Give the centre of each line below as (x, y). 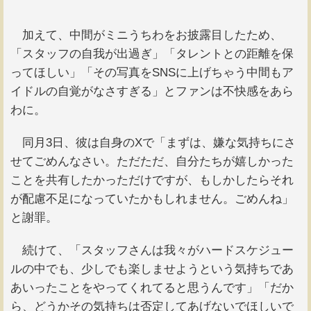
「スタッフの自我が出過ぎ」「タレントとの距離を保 (152, 53)
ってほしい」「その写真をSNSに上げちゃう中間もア (152, 72)
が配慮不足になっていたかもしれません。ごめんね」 (152, 199)
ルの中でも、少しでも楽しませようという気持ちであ (152, 269)
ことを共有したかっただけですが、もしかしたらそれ (152, 180)
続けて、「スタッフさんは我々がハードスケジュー (152, 251)
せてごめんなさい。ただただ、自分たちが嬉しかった (152, 162)
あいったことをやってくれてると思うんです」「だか (152, 288)
